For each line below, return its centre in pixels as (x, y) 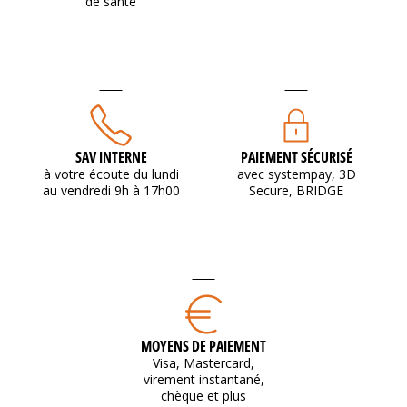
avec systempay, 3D (296, 174)
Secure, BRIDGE (296, 190)
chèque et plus (203, 395)
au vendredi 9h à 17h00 (111, 190)
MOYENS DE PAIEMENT (203, 346)
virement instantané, (203, 379)
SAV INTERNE (111, 157)
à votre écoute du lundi (111, 174)
